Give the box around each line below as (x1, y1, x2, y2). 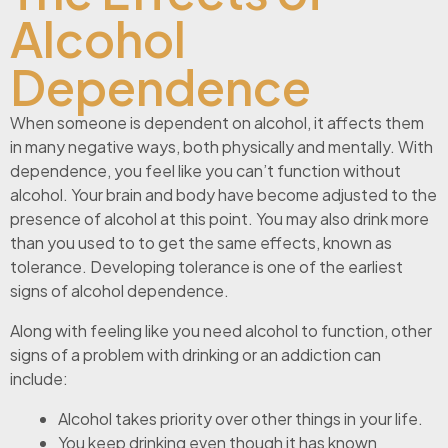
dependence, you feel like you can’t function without (10, 159, 401, 181)
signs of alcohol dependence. (10, 279, 229, 301)
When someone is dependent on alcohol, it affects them (10, 111, 424, 133)
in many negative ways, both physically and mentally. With (10, 135, 433, 157)
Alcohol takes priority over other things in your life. (58, 407, 423, 429)
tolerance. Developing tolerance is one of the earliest (10, 255, 403, 277)
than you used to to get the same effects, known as (10, 231, 392, 253)
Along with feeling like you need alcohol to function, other (10, 319, 432, 341)
